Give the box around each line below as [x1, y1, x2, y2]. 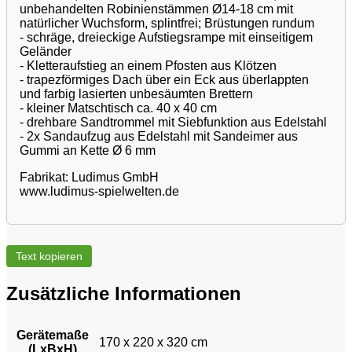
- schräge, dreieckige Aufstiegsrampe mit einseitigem [20, 31, 313, 45]
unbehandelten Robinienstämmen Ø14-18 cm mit [20, 2, 293, 16]
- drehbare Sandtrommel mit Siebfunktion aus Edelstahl [20, 115, 327, 130]
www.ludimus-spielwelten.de [20, 185, 179, 199]
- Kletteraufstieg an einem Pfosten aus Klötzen [20, 59, 277, 73]
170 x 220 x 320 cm [99, 335, 207, 349]
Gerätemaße [16, 328, 89, 342]
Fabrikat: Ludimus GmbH [20, 170, 159, 185]
